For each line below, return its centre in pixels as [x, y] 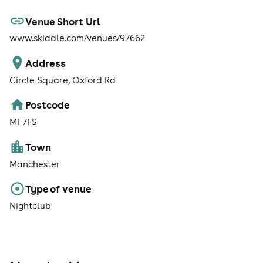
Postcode [48, 105]
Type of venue [59, 189]
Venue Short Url [63, 21]
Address [46, 63]
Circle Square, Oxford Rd [63, 80]
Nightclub [30, 205]
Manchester [35, 164]
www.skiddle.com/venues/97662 [77, 38]
